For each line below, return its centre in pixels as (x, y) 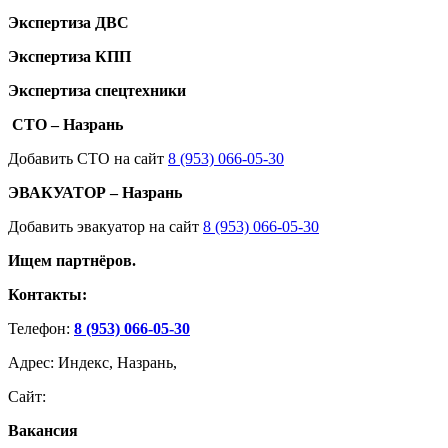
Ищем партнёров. (72, 260)
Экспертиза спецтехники (99, 90)
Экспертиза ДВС (68, 22)
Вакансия (43, 430)
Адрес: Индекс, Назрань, (92, 362)
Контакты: (47, 294)
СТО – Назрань (67, 124)
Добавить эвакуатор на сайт (105, 226)
